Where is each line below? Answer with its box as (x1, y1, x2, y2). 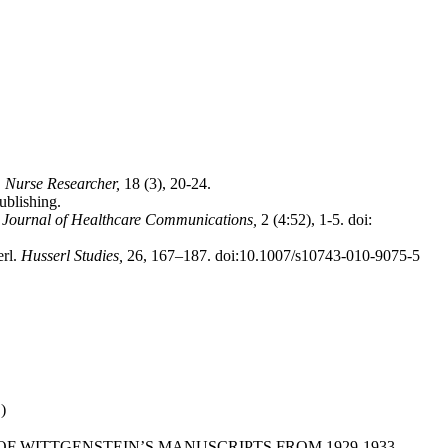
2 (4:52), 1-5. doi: (261, 211, 372, 228)
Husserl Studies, (21, 247, 123, 264)
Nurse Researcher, (5, 175, 120, 192)
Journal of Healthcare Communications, (2, 211, 261, 228)
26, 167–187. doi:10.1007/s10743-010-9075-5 (123, 247, 420, 264)
